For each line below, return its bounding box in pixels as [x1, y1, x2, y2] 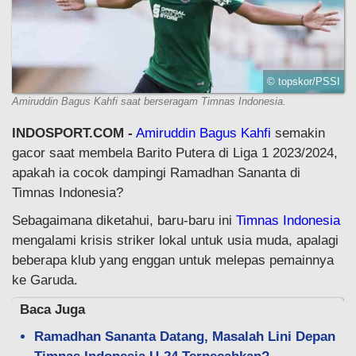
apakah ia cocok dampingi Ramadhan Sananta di [12, 165, 300, 181]
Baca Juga [20, 302, 85, 318]
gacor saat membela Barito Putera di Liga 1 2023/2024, [12, 145, 338, 161]
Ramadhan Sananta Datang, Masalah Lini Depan [34, 329, 335, 345]
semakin [271, 126, 325, 141]
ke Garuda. [12, 273, 78, 288]
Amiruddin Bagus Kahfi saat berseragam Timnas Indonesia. [12, 95, 286, 108]
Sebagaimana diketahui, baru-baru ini [12, 213, 236, 229]
